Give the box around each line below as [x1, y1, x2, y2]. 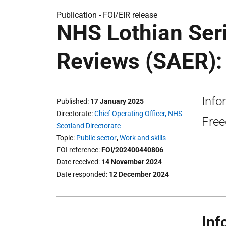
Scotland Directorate [56, 122, 121, 130]
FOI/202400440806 [101, 146, 163, 154]
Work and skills [120, 134, 166, 142]
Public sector [76, 134, 117, 142]
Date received [56, 158, 98, 166]
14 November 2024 [101, 158, 162, 166]
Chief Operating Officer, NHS [94, 109, 182, 118]
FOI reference [56, 146, 98, 154]
